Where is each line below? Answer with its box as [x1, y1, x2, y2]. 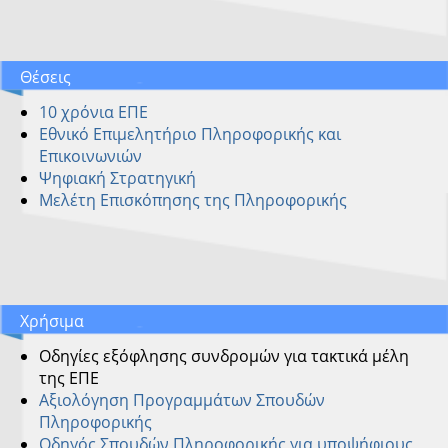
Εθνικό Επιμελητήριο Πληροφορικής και [38, 122, 341, 145]
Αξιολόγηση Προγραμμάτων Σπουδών [38, 388, 325, 411]
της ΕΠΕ [38, 366, 99, 389]
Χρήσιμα [20, 309, 84, 332]
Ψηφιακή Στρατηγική [38, 166, 196, 189]
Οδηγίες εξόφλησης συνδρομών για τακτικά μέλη [38, 344, 409, 367]
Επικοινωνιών [38, 144, 142, 167]
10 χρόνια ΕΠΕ [38, 100, 148, 123]
